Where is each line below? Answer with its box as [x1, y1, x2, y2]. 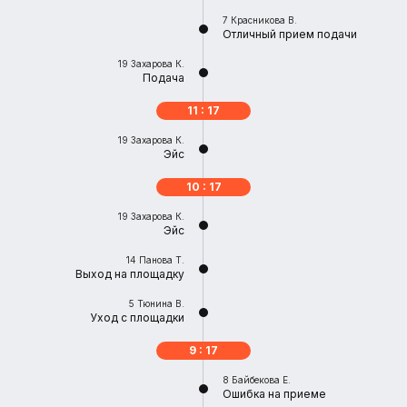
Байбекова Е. [232, 374, 291, 385]
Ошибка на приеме [223, 387, 326, 401]
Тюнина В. [137, 298, 184, 309]
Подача [143, 71, 184, 84]
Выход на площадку [75, 267, 184, 281]
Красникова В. [231, 15, 297, 25]
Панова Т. [139, 254, 184, 265]
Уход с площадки [90, 311, 184, 324]
